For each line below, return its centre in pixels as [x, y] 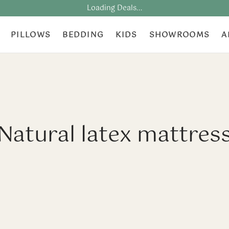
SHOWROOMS [179, 35]
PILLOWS [31, 35]
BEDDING [83, 35]
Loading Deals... [114, 8]
